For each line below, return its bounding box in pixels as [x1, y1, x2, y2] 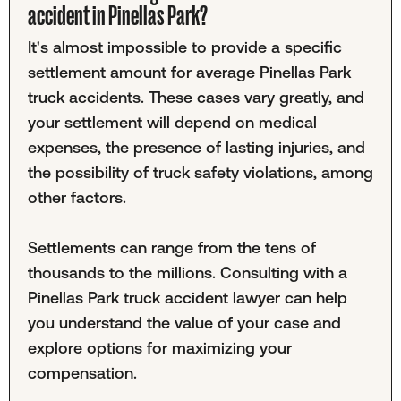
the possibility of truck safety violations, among [27, 162, 373, 182]
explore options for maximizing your [27, 338, 292, 358]
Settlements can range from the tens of [27, 238, 316, 258]
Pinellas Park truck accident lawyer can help [27, 288, 347, 308]
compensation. [27, 363, 137, 383]
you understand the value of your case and [27, 313, 341, 333]
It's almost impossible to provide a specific [27, 37, 342, 56]
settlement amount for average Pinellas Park [27, 62, 351, 81]
